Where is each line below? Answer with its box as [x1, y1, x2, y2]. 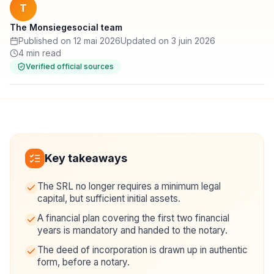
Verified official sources [26, 62, 114, 71]
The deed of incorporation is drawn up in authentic [37, 244, 248, 256]
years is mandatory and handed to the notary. [37, 224, 228, 236]
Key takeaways [45, 152, 127, 165]
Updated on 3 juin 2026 [120, 35, 215, 46]
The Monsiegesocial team [10, 22, 122, 32]
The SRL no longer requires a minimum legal [37, 180, 221, 192]
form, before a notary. [37, 256, 130, 268]
